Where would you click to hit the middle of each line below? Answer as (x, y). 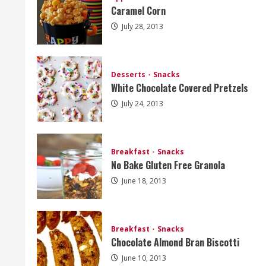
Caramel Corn (138, 11)
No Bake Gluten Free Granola (168, 165)
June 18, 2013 (143, 181)
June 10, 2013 (143, 258)
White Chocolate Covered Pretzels (180, 88)
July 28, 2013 (142, 27)
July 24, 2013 (142, 104)
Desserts (129, 75)
